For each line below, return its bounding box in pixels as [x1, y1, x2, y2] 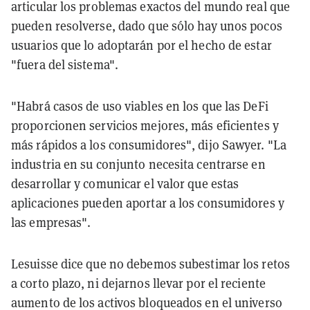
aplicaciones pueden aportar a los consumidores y [11, 194, 284, 211]
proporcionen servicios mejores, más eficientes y [11, 117, 279, 134]
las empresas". [11, 214, 91, 230]
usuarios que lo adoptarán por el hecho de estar [11, 37, 272, 53]
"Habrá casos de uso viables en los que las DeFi [11, 98, 268, 114]
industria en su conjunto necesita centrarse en [11, 156, 266, 172]
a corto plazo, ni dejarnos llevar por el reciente [11, 275, 266, 291]
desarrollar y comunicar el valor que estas [11, 175, 239, 192]
